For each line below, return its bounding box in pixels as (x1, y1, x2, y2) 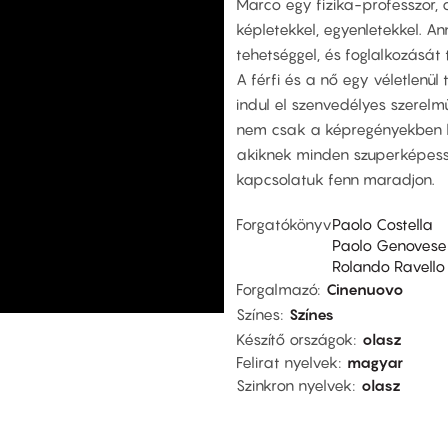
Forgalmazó (236, 280, 317, 299)
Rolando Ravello (332, 257, 445, 276)
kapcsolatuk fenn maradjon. (236, 169, 435, 188)
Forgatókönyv (236, 215, 332, 234)
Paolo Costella (332, 215, 433, 234)
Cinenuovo (326, 280, 404, 299)
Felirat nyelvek (236, 353, 338, 372)
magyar (347, 353, 403, 372)
